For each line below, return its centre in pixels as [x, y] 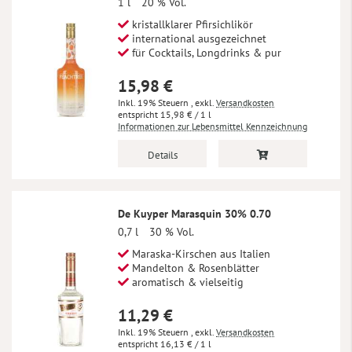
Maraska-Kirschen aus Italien [200, 253]
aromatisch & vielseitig [186, 282]
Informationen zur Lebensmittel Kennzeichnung [213, 126]
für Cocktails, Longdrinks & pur [205, 52]
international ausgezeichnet [198, 38]
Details [162, 155]
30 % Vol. [172, 231]
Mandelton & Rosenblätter [194, 268]
